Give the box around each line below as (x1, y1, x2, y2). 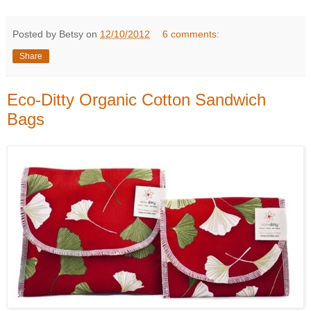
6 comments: (162, 28, 220, 40)
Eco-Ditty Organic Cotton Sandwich (7, 90, 266, 109)
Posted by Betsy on (12, 28, 100, 40)
